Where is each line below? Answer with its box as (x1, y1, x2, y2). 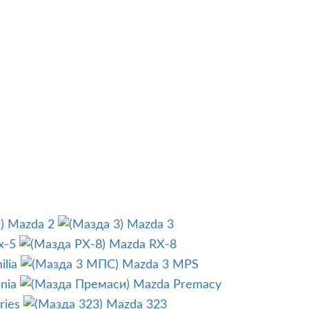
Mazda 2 (8, 219, 54, 232)
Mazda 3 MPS (122, 259, 199, 272)
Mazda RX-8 (109, 239, 177, 252)
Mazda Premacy (133, 279, 221, 292)
